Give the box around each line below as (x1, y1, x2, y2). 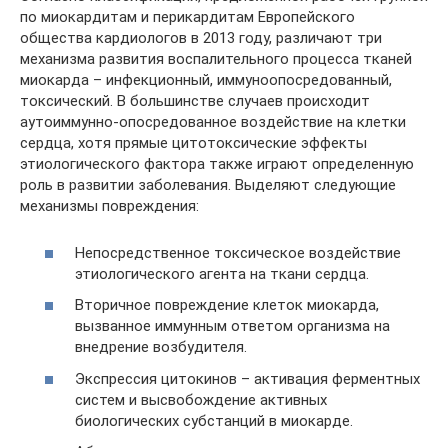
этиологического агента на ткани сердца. (75, 264, 369, 283)
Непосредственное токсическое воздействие (75, 243, 401, 262)
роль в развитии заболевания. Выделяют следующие (20, 176, 396, 194)
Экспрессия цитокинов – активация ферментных (75, 369, 420, 388)
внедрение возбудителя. (75, 338, 247, 356)
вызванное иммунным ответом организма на (75, 317, 390, 335)
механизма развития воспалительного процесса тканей (20, 50, 412, 68)
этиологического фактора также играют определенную (20, 155, 414, 173)
